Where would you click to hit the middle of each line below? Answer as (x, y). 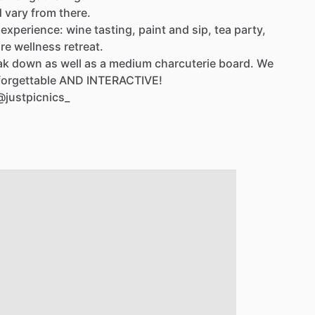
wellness (38, 46)
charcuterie (185, 63)
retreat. (84, 46)
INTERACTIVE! (124, 80)
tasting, (115, 29)
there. (75, 12)
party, (250, 29)
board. (236, 63)
